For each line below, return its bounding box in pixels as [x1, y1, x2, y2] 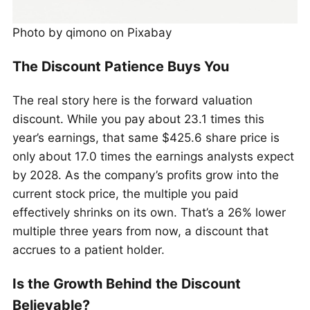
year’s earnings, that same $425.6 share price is [12, 130, 280, 145]
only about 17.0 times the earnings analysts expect [12, 149, 294, 163]
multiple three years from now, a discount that [12, 224, 268, 238]
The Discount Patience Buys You [12, 58, 229, 75]
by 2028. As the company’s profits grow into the [12, 167, 279, 182]
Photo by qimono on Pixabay [12, 26, 172, 40]
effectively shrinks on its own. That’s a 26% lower [12, 205, 286, 219]
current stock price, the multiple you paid [12, 186, 239, 201]
